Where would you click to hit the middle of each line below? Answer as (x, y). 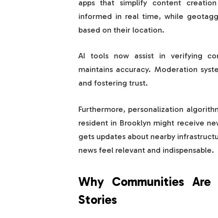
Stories (97, 200)
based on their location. (121, 29)
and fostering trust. (113, 83)
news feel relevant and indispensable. (146, 150)
